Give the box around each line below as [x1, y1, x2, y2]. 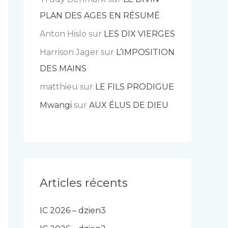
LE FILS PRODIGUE [95, 82, 174, 92]
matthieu [40, 82, 78, 92]
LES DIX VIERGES [104, 29, 175, 39]
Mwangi [40, 100, 72, 110]
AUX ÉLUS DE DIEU [89, 100, 168, 110]
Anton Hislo [40, 29, 87, 39]
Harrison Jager [40, 47, 99, 57]
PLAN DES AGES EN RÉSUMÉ [40, 11, 160, 20]
